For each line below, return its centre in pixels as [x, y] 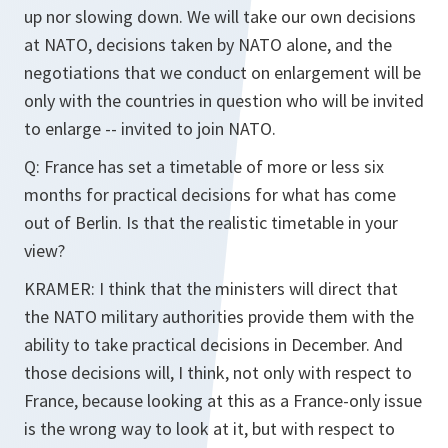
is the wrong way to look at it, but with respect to [209, 428]
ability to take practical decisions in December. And [213, 344]
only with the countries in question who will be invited [224, 100]
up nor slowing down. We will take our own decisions [220, 16]
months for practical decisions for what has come [210, 194]
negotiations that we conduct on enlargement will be [222, 72]
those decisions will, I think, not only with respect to [218, 372]
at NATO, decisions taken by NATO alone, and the [208, 44]
